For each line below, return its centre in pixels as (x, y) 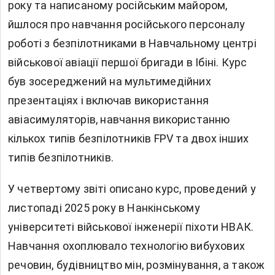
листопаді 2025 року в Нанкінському (104, 207)
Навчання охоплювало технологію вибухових (127, 246)
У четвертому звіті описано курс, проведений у (132, 188)
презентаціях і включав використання (109, 100)
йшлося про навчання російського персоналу (127, 24)
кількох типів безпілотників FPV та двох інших (128, 138)
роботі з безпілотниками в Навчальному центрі (132, 43)
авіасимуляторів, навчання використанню (119, 119)
